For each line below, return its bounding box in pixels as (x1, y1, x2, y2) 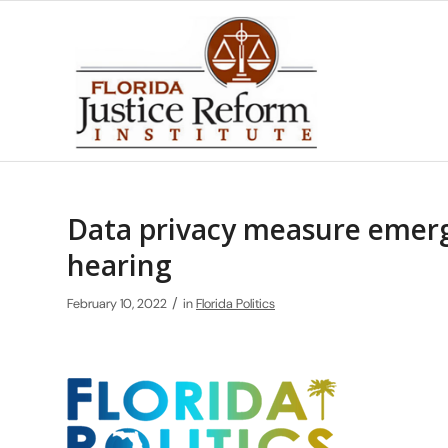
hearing (67, 246, 172, 284)
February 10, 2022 (67, 295, 167, 312)
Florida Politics (196, 295, 275, 312)
